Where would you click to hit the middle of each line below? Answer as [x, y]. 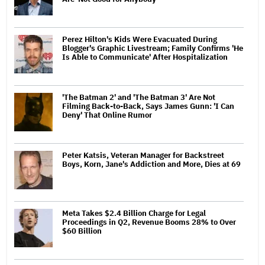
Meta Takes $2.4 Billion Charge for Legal [134, 213]
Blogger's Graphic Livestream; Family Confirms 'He [153, 48]
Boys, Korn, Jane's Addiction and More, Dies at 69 [151, 164]
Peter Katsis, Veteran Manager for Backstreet [143, 155]
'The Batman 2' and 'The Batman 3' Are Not [139, 97]
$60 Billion [82, 231]
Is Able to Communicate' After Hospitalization [145, 57]
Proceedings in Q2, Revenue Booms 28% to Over [149, 222]
